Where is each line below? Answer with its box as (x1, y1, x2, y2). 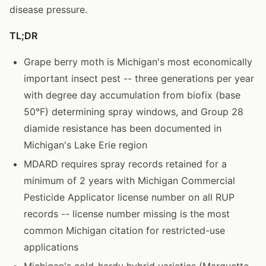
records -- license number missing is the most (24, 207, 230, 220)
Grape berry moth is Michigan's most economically (24, 55, 252, 68)
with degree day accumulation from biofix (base (24, 88, 240, 101)
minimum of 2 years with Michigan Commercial (24, 174, 235, 186)
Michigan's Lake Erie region (24, 138, 147, 151)
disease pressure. (9, 3, 87, 15)
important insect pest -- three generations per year (24, 72, 254, 84)
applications (24, 240, 78, 253)
